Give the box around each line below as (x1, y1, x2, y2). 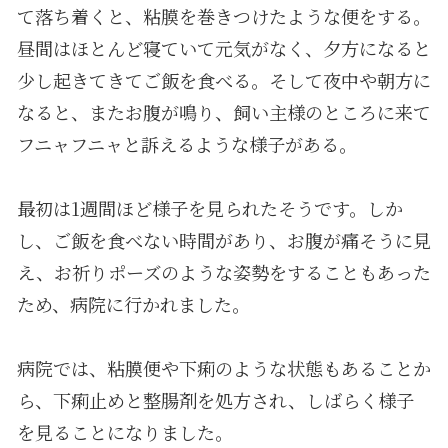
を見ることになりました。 (16, 418, 233, 445)
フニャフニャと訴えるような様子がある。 (16, 130, 357, 157)
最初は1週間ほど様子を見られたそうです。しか (16, 194, 403, 221)
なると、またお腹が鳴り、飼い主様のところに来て (16, 98, 431, 125)
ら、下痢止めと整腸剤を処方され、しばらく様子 (16, 386, 414, 413)
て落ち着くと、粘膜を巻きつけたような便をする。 (16, 2, 431, 29)
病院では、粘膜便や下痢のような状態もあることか (16, 354, 431, 381)
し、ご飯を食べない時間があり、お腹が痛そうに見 (16, 226, 431, 253)
